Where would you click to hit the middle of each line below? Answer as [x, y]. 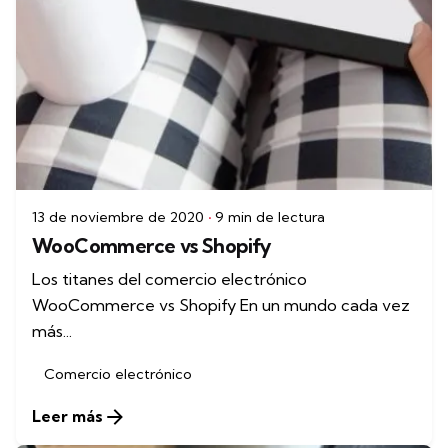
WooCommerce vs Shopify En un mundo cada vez [221, 305]
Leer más [67, 416]
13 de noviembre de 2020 [118, 217]
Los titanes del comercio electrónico [169, 279]
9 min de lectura [270, 217]
